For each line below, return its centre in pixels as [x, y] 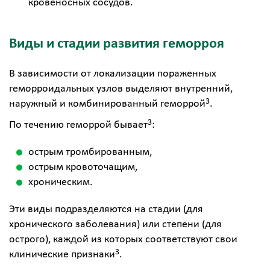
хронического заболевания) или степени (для [115, 224]
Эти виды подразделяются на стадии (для [106, 209]
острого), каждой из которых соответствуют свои [123, 240]
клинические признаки [62, 255]
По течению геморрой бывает [78, 125]
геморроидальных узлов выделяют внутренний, [121, 89]
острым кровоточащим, [83, 167]
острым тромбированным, [90, 152]
